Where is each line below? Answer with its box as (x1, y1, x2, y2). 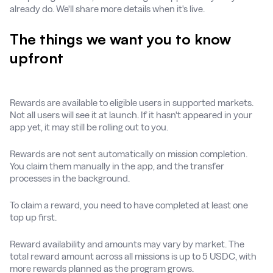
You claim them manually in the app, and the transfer (10, 160, 224, 171)
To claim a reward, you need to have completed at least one (10, 199, 248, 210)
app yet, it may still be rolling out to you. (10, 121, 168, 132)
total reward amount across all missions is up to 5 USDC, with (10, 250, 257, 261)
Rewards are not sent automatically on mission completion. (10, 148, 247, 159)
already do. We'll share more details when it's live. (10, 3, 205, 14)
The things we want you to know (10, 29, 231, 48)
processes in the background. (10, 172, 130, 183)
